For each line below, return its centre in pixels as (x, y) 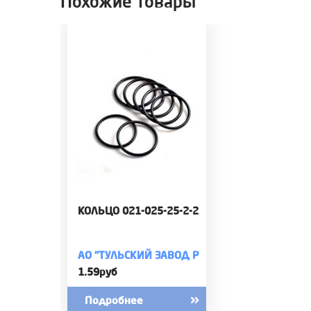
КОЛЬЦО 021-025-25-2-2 (138, 210)
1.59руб (98, 271)
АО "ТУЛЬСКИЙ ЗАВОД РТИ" (147, 255)
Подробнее (114, 300)
